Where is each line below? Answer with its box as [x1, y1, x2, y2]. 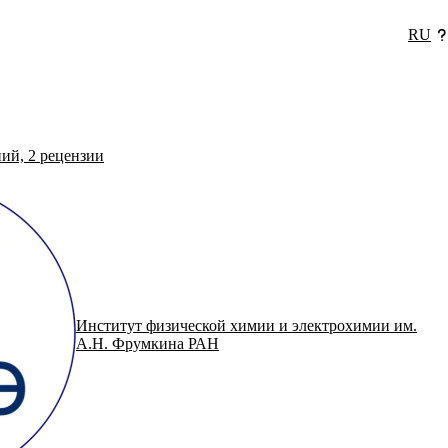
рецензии [36, 147, 104, 165]
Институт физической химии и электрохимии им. [76, 317, 417, 335]
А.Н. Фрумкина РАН [76, 335, 219, 353]
